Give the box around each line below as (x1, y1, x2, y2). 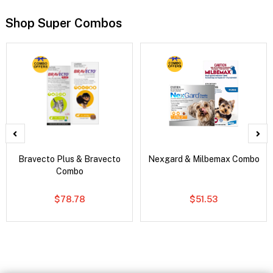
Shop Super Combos (5, 15, 122, 30)
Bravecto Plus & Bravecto (18, 154, 121, 164)
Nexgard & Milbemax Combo (147, 154, 260, 164)
